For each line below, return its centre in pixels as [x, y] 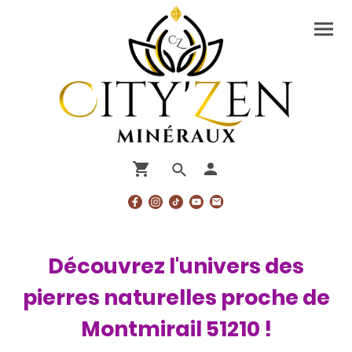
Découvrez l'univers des [176, 266]
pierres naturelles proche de [176, 297]
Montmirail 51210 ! [176, 328]
